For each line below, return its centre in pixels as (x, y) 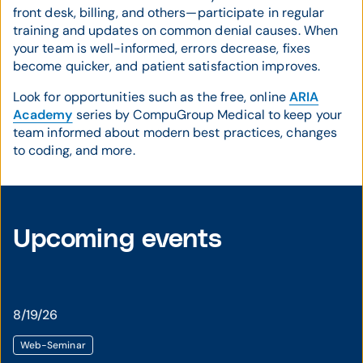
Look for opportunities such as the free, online (151, 97)
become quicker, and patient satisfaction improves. (167, 66)
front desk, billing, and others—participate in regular (169, 13)
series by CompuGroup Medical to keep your (207, 115)
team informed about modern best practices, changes (175, 133)
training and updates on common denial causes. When (175, 31)
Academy (43, 115)
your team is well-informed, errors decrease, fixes (162, 49)
